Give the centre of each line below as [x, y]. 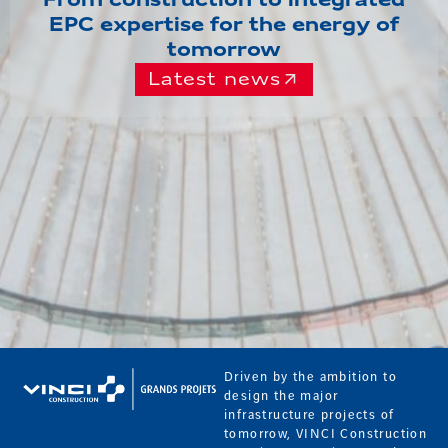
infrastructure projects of [309, 415]
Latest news [214, 79]
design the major [281, 396]
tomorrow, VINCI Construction [326, 434]
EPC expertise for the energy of [224, 25]
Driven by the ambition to [310, 377]
